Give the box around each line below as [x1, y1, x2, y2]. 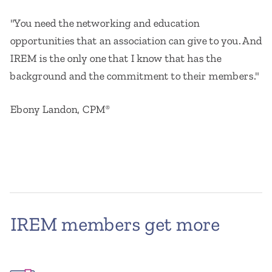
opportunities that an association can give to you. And [10, 34, 262, 48]
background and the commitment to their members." [10, 69, 259, 83]
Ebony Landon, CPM [10, 103, 105, 117]
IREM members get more [10, 212, 219, 236]
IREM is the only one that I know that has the [10, 52, 221, 66]
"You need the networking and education [10, 16, 199, 30]
